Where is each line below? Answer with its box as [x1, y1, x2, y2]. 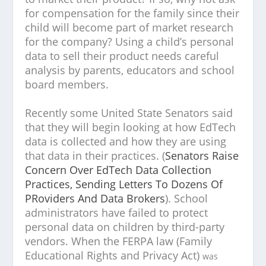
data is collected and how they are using [25, 134, 227, 148]
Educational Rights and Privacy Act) [25, 248, 203, 262]
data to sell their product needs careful [25, 49, 220, 63]
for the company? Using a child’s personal [25, 34, 235, 49]
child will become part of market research [25, 20, 234, 34]
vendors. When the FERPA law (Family [25, 234, 213, 248]
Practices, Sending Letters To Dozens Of [25, 177, 223, 191]
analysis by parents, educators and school [25, 63, 235, 77]
